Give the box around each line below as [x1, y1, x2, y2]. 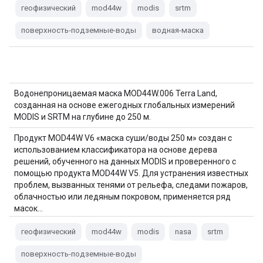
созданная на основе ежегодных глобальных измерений [14, 100, 235, 110]
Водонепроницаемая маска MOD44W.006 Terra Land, [14, 89, 217, 98]
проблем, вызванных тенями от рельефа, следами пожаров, [14, 180, 248, 190]
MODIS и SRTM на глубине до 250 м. [14, 112, 151, 122]
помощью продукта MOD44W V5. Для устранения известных [14, 168, 248, 178]
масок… [14, 204, 43, 213]
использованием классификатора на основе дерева [14, 145, 217, 154]
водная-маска [152, 26, 204, 35]
